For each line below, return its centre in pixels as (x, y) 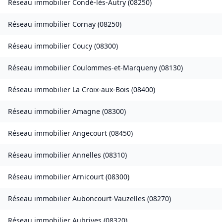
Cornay (84, 24)
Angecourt (90, 133)
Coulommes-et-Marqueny (115, 68)
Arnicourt (88, 177)
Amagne (86, 111)
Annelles (87, 155)
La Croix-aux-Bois (101, 90)
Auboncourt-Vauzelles (109, 199)
